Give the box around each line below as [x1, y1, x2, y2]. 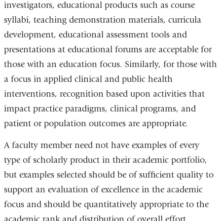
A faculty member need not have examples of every [3, 140, 199, 150]
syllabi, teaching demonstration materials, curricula [3, 15, 201, 26]
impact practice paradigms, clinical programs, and [3, 104, 196, 114]
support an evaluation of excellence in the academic [3, 184, 203, 195]
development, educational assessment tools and [3, 30, 187, 40]
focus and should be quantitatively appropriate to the [3, 199, 209, 210]
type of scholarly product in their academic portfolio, [3, 154, 207, 165]
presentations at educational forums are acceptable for [3, 44, 212, 55]
